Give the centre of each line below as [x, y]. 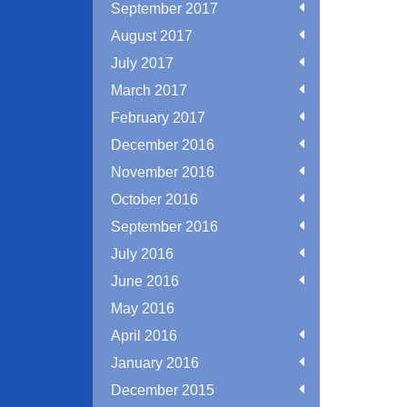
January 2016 [155, 363]
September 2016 [164, 227]
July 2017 [142, 63]
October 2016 [154, 199]
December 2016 [163, 145]
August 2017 [152, 36]
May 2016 [143, 308]
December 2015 [163, 390]
